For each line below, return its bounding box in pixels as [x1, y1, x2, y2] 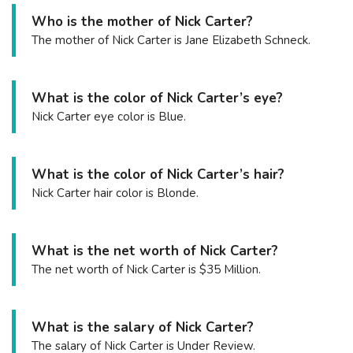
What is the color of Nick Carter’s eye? [32, 89, 283, 107]
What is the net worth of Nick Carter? [32, 242, 278, 260]
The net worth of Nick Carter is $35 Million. [32, 262, 261, 277]
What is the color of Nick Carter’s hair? [32, 165, 284, 184]
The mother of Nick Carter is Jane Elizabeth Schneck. [32, 32, 310, 48]
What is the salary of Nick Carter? [32, 318, 254, 336]
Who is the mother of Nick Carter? [32, 13, 253, 31]
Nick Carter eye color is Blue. [32, 109, 186, 124]
